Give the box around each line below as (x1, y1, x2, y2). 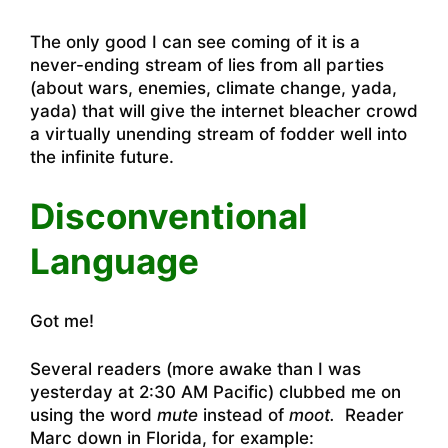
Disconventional (30, 195, 308, 238)
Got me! (30, 310, 94, 331)
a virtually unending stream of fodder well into (30, 123, 407, 144)
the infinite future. (30, 146, 174, 167)
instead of (198, 405, 289, 426)
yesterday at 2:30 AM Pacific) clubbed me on (30, 382, 401, 403)
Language (30, 240, 199, 283)
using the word (30, 405, 157, 426)
